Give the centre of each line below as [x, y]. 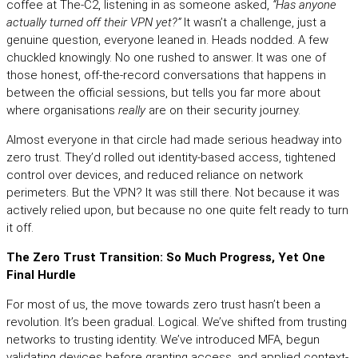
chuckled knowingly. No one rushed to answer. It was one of [166, 58]
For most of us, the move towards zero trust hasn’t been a [163, 305]
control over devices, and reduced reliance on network [155, 175]
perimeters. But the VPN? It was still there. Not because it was [173, 193]
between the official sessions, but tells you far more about [163, 93]
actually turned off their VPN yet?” [93, 23]
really [132, 111]
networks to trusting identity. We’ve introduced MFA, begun [163, 340]
